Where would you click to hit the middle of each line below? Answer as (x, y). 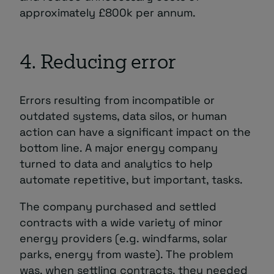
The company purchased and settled (118, 206)
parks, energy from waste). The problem (126, 254)
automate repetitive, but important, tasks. (131, 179)
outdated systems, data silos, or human (123, 116)
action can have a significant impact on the (135, 131)
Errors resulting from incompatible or (117, 100)
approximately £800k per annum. (108, 12)
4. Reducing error (98, 64)
